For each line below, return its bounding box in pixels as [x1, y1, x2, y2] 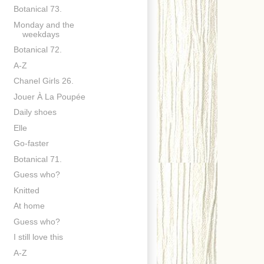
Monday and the [13, 19, 74, 29]
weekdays [22, 29, 60, 39]
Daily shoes [13, 107, 57, 117]
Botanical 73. [13, 4, 62, 14]
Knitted [13, 185, 39, 195]
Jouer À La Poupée [13, 91, 85, 101]
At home [13, 201, 45, 211]
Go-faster [13, 138, 49, 148]
